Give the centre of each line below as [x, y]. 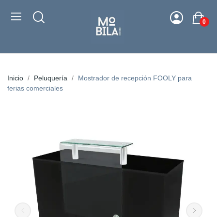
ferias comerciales [35, 88]
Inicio [15, 78]
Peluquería [51, 78]
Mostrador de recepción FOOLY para [135, 78]
